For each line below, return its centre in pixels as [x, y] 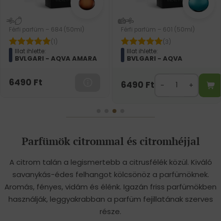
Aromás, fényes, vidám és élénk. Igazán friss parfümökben [110, 187]
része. [110, 212]
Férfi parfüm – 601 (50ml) [158, 30]
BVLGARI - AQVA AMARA [56, 58]
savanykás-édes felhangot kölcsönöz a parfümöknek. [110, 175]
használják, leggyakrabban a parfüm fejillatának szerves [110, 199]
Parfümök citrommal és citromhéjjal [110, 141]
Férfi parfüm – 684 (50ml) [47, 30]
